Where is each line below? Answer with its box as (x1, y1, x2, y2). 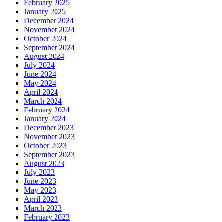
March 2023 (24, 204, 62, 213)
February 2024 (24, 106, 70, 114)
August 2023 (24, 159, 64, 168)
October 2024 (24, 34, 67, 43)
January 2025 (24, 7, 66, 16)
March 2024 (24, 97, 62, 106)
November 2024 (24, 25, 75, 34)
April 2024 (24, 88, 58, 97)
